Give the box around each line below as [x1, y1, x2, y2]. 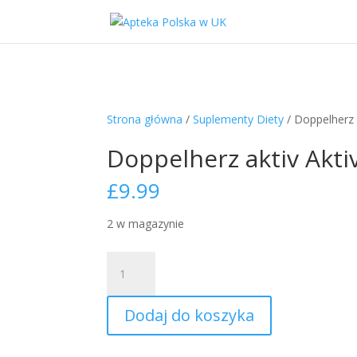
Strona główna [107, 112, 183, 127]
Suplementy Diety [193, 112, 284, 127]
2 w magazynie [107, 216, 185, 231]
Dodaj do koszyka [124, 304, 255, 326]
